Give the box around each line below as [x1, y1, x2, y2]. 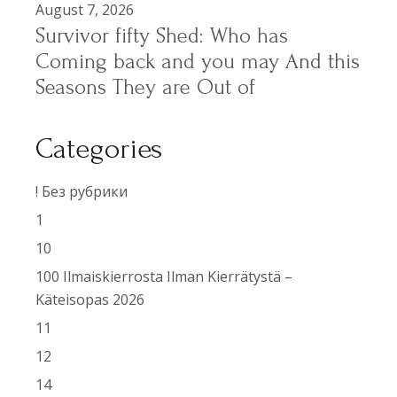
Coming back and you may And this [35, 50, 361, 74]
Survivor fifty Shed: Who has [35, 24, 289, 49]
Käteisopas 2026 [35, 290, 145, 310]
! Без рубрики [35, 182, 128, 202]
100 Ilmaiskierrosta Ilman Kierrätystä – [35, 267, 293, 287]
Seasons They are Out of [35, 75, 256, 100]
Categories [35, 133, 163, 166]
